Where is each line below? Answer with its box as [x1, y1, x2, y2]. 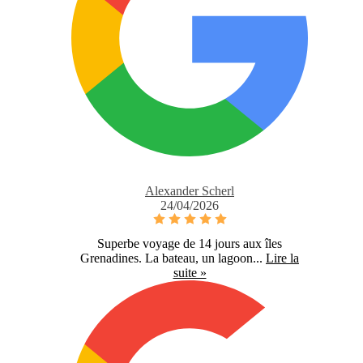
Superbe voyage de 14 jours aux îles [97, 237, 282, 251]
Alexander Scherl [145, 184, 234, 199]
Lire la [266, 251, 299, 266]
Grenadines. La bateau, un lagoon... [80, 251, 263, 266]
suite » [173, 266, 207, 280]
